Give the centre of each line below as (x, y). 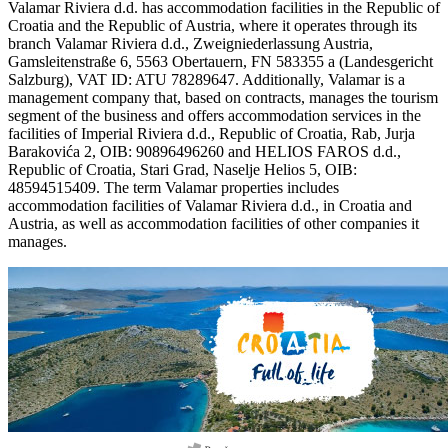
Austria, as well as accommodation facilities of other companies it (213, 224)
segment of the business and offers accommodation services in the (214, 116)
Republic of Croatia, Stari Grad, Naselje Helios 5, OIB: (182, 170)
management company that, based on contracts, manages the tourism (223, 98)
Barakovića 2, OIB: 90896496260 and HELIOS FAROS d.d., (204, 152)
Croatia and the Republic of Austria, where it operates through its (212, 26)
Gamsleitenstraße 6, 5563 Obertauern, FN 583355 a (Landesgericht (220, 62)
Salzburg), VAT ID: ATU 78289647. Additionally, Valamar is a (206, 80)
